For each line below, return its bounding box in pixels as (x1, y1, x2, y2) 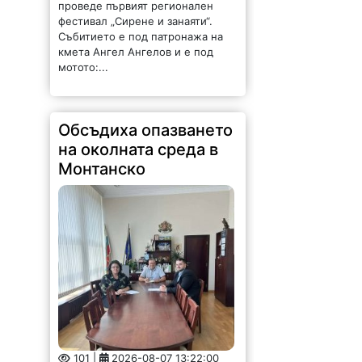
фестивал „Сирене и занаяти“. (58, 14, 213, 27)
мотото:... (58, 60, 109, 74)
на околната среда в (58, 139, 219, 159)
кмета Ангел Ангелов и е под (58, 44, 214, 58)
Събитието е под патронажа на (58, 29, 224, 43)
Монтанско (58, 158, 146, 179)
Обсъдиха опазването (58, 120, 234, 140)
